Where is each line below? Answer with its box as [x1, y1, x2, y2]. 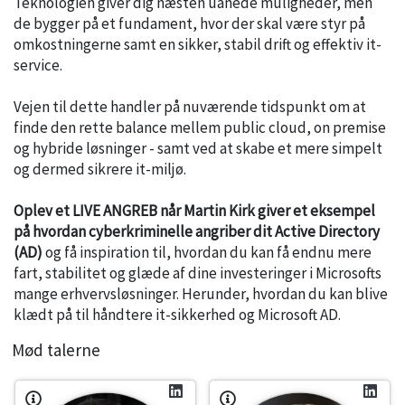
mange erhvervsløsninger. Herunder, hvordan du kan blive [14, 283, 388, 304]
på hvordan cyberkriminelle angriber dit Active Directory [14, 221, 380, 241]
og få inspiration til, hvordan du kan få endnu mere [45, 241, 372, 262]
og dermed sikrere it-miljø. [14, 158, 186, 179]
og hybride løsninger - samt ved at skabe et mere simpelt [14, 137, 382, 158]
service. [14, 54, 62, 75]
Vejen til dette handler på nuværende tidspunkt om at [14, 96, 366, 117]
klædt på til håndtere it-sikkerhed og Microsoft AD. [14, 304, 341, 325]
